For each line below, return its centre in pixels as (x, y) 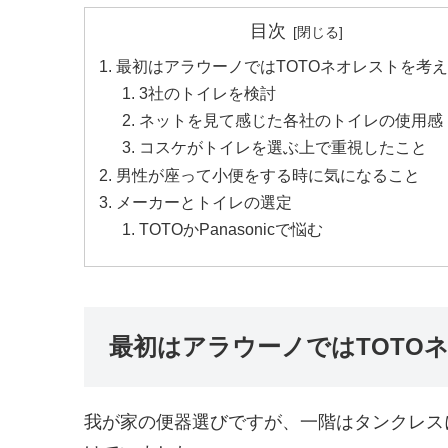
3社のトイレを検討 (208, 92)
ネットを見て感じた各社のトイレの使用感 (291, 120)
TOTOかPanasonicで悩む (231, 229)
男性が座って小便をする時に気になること (268, 174)
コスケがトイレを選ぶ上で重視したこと (283, 147)
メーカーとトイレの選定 (204, 201)
